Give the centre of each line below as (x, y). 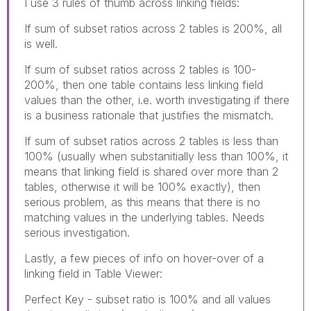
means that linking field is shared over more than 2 (151, 171)
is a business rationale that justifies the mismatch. (149, 115)
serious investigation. (77, 232)
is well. (41, 43)
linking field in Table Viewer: (93, 273)
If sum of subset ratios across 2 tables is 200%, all (153, 28)
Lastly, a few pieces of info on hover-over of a (144, 258)
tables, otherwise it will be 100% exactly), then (142, 186)
